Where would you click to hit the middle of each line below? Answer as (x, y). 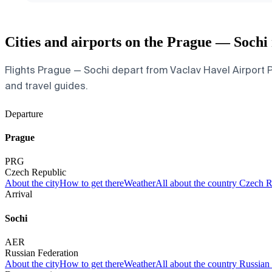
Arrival (19, 194)
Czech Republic (36, 172)
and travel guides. (46, 86)
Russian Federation (42, 253)
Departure (24, 114)
